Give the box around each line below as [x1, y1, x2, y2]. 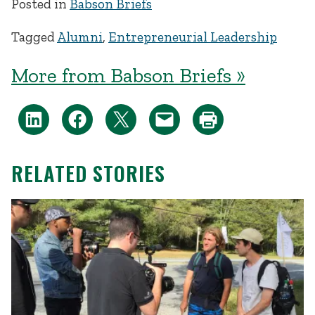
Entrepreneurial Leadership [108, 28, 277, 45]
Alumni [57, 28, 103, 45]
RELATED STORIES [11, 158, 165, 188]
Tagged [11, 28, 57, 45]
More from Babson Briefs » [11, 63, 245, 87]
